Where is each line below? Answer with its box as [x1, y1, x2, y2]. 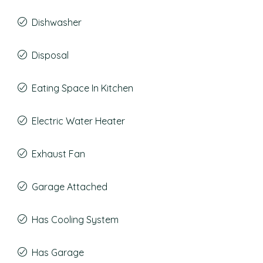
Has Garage [32, 247, 84, 258]
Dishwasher [32, 16, 82, 28]
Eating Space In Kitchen [32, 82, 133, 94]
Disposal [32, 49, 69, 61]
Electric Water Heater [32, 115, 125, 127]
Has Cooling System [32, 214, 119, 225]
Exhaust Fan [32, 148, 85, 160]
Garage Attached [32, 181, 107, 193]
